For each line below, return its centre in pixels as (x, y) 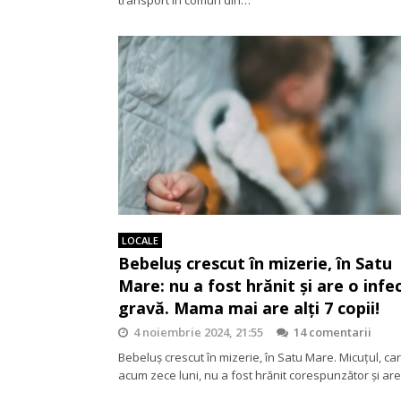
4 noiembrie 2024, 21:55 (198, 332)
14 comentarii (333, 332)
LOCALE (140, 240)
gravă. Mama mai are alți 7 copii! (249, 307)
